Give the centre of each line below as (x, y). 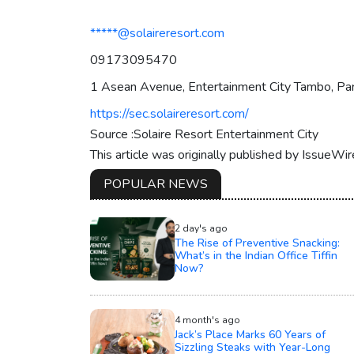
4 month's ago (207, 320)
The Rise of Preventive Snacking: (257, 243)
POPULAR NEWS (156, 184)
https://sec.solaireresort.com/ (169, 113)
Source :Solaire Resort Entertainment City (204, 134)
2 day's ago (201, 228)
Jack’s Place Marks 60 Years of (250, 334)
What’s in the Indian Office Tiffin (256, 255)
